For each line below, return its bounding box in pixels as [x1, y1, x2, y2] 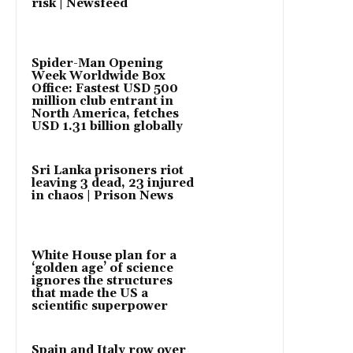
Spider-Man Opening [32, 56, 163, 72]
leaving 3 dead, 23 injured [32, 176, 194, 191]
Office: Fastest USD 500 [32, 81, 178, 97]
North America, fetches [32, 106, 179, 122]
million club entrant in [32, 94, 173, 110]
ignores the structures [32, 273, 173, 289]
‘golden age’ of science [32, 261, 173, 277]
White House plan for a [32, 248, 176, 264]
